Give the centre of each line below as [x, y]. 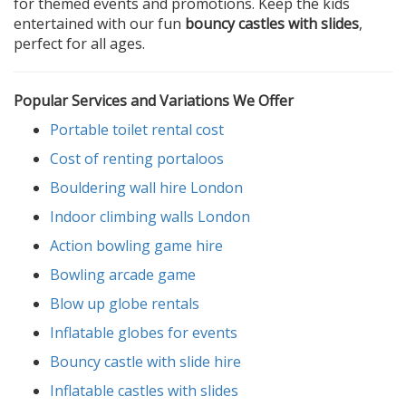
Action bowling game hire [136, 246]
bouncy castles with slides [272, 24]
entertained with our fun [99, 24]
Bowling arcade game [123, 275]
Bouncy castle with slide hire [145, 362]
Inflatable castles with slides [144, 391]
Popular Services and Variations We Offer [154, 101]
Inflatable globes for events [144, 333]
